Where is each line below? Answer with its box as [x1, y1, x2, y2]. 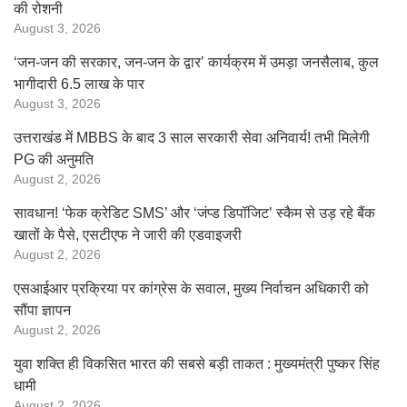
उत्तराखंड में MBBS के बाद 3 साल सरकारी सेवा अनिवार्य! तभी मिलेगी [14, 130, 370, 145]
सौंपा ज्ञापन [14, 303, 71, 318]
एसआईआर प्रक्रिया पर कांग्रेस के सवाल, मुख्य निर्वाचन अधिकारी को [14, 281, 369, 296]
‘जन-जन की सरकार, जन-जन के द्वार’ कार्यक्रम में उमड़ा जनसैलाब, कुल [14, 55, 379, 70]
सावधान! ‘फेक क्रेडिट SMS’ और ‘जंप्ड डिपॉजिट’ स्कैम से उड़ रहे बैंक [14, 205, 375, 221]
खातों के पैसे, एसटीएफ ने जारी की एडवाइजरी [14, 227, 242, 243]
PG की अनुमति [14, 152, 94, 167]
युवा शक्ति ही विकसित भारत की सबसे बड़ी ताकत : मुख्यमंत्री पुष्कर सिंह [14, 356, 380, 372]
